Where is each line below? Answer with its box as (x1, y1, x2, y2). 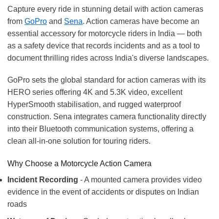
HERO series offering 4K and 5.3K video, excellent (7, 88, 182, 97)
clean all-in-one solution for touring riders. (7, 137, 151, 146)
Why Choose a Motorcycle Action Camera (7, 159, 152, 168)
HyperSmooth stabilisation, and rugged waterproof (7, 100, 181, 109)
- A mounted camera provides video (78, 175, 202, 184)
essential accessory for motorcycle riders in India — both (7, 29, 202, 38)
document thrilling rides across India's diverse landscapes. (7, 53, 209, 62)
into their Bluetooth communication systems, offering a (7, 125, 194, 133)
